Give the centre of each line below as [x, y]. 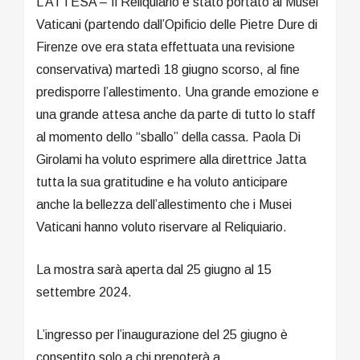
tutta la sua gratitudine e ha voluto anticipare [162, 182]
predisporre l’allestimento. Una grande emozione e [178, 92]
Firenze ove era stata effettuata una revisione [166, 47]
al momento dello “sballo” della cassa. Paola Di [168, 137]
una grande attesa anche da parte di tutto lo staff [176, 114]
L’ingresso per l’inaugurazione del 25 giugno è [162, 334]
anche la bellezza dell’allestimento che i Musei [164, 204]
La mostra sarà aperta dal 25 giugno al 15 [154, 269]
